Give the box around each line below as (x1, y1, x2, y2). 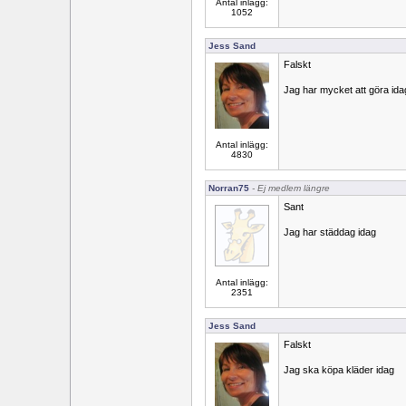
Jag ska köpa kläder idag (284, 364, 394, 375)
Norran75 (208, 183, 249, 193)
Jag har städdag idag (284, 227, 376, 237)
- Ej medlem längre (249, 183, 330, 193)
